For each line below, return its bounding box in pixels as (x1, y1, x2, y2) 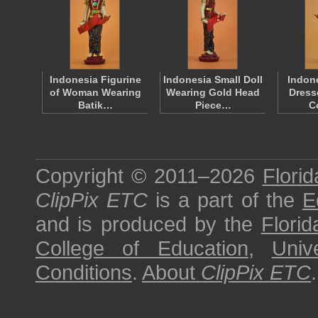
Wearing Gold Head (166, 87, 260, 98)
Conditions (35, 261, 132, 284)
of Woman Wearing (49, 87, 141, 98)
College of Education (35, 236, 248, 260)
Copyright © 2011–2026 (35, 164, 263, 187)
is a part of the (148, 188, 302, 212)
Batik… (77, 99, 113, 111)
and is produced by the (35, 212, 261, 236)
